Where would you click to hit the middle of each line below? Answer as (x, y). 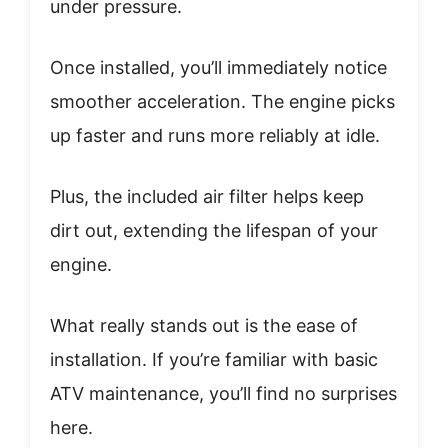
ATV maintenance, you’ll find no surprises (223, 393)
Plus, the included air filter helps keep (207, 196)
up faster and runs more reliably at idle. (215, 135)
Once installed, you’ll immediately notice (218, 67)
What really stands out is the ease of (204, 325)
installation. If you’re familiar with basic (214, 359)
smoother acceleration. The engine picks (222, 101)
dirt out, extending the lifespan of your (214, 230)
